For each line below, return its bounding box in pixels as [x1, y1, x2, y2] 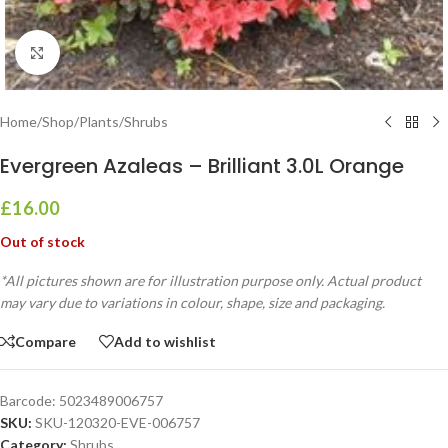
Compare [15, 332, 76, 350]
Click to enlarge [59, 44, 155, 60]
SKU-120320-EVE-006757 [35, 414, 200, 431]
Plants [79, 113, 119, 130]
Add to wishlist [114, 332, 216, 350]
